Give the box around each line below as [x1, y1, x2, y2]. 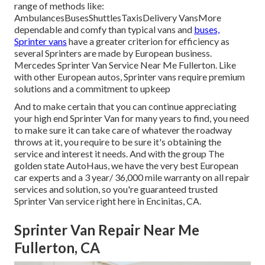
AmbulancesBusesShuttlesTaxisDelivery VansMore [14, 12, 221, 24]
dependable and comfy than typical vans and [14, 24, 194, 35]
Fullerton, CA [14, 239, 100, 257]
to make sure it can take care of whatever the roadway [14, 124, 232, 136]
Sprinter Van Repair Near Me [14, 221, 199, 239]
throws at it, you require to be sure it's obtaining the [14, 136, 221, 148]
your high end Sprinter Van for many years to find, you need [14, 112, 249, 124]
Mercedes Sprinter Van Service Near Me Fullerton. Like [14, 59, 236, 71]
